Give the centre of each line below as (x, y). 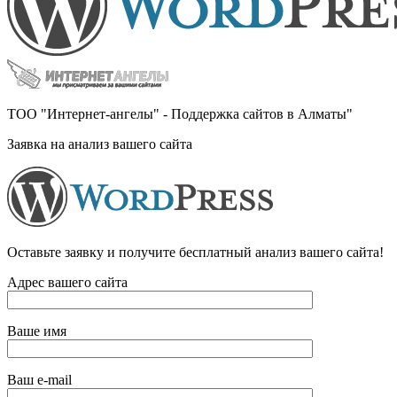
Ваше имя (37, 331)
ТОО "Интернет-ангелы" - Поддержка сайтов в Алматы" (180, 114)
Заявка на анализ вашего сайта (100, 144)
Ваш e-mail (39, 380)
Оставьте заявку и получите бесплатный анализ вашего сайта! (195, 253)
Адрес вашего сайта (67, 283)
